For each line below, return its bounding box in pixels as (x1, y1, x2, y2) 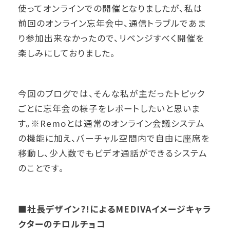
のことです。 (18, 162, 65, 175)
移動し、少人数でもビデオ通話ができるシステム (18, 147, 208, 160)
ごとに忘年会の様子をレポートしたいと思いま (18, 102, 201, 115)
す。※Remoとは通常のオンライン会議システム (18, 117, 205, 130)
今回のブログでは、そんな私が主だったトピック (18, 87, 205, 100)
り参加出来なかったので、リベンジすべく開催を (18, 31, 205, 44)
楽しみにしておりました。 (18, 46, 116, 59)
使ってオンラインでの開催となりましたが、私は (18, 2, 203, 14)
